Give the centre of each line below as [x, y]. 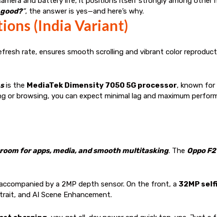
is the [15, 85]
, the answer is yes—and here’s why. [85, 11]
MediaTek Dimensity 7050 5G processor [102, 85]
